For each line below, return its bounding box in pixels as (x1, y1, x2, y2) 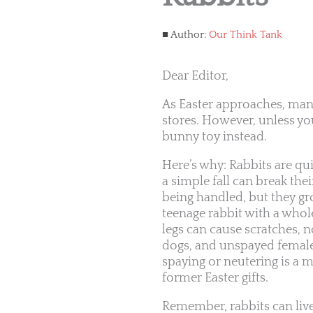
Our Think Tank (209, 28, 282, 41)
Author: (168, 28, 209, 41)
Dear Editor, (162, 69, 228, 84)
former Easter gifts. (162, 271, 268, 286)
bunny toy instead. (162, 130, 267, 145)
